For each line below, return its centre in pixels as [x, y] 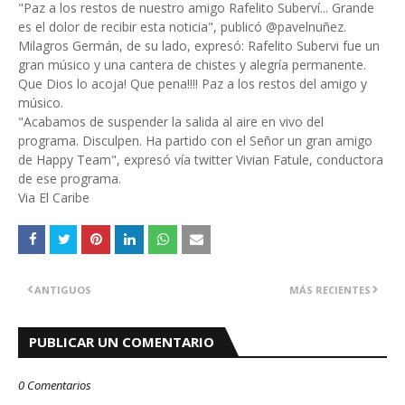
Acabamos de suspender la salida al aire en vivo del [174, 122]
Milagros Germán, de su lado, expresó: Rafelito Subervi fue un [199, 46]
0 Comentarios [55, 385]
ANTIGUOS [63, 290]
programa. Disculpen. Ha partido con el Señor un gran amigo [195, 141]
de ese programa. [70, 179]
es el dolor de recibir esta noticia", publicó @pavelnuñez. [182, 27]
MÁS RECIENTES [330, 290]
